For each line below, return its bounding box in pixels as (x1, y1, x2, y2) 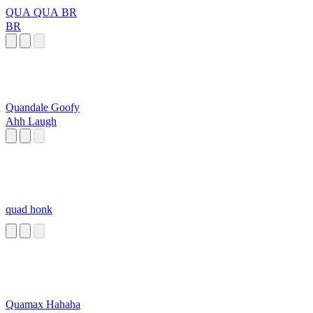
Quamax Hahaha (6, 298, 80, 311)
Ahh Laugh (6, 115, 57, 128)
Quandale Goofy (6, 101, 80, 114)
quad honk (6, 203, 52, 216)
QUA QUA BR (6, 6, 77, 19)
